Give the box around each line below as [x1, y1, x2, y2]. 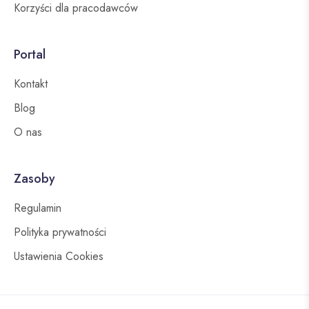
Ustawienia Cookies [14, 248, 103, 265]
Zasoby [14, 170, 55, 188]
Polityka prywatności [14, 224, 106, 241]
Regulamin [14, 200, 61, 217]
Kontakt [14, 76, 48, 92]
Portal [14, 46, 46, 64]
